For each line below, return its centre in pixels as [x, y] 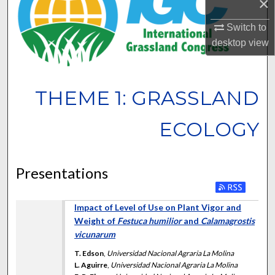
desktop [229, 43]
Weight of [96, 220]
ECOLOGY [209, 129]
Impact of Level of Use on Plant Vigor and [158, 207]
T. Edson [89, 253]
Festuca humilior [150, 220]
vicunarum [95, 234]
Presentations [62, 172]
